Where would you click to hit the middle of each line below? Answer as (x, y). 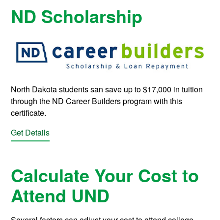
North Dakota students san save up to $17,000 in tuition (107, 89)
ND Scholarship (77, 16)
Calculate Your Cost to (105, 175)
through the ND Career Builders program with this (97, 101)
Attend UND (60, 195)
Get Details (30, 133)
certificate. (29, 113)
